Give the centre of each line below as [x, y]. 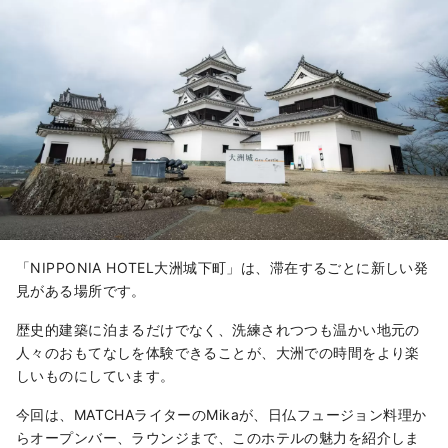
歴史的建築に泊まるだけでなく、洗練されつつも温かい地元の [218, 330]
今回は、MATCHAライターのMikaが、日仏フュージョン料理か [221, 415]
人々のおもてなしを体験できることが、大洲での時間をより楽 [218, 353]
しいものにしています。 [95, 376]
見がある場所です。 [81, 291]
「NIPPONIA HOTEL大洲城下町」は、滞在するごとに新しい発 [222, 268]
